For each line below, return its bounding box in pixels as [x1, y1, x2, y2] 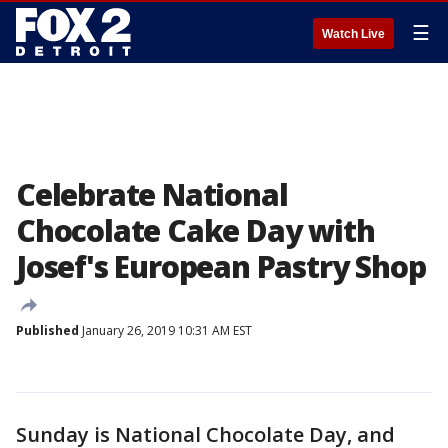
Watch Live [322, 27, 385, 41]
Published [16, 322, 79, 339]
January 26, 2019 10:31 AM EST [79, 322, 252, 339]
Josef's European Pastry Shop [16, 246, 426, 287]
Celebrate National [16, 174, 288, 215]
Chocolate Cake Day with [16, 210, 375, 251]
